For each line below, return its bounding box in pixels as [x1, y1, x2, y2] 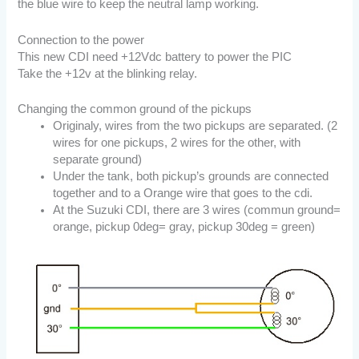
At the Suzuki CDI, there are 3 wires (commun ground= [53, 203, 341, 216]
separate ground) [53, 152, 143, 166]
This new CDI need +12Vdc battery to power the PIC [18, 50, 292, 63]
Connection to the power [18, 33, 145, 46]
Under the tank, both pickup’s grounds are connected [53, 169, 329, 183]
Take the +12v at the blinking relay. [18, 67, 198, 80]
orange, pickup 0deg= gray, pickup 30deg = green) [53, 220, 316, 233]
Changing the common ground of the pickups [18, 102, 252, 115]
